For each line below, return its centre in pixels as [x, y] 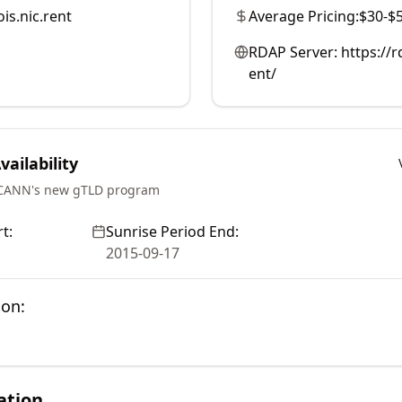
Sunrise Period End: [172, 232]
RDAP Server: [293, 52]
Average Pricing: [304, 16]
